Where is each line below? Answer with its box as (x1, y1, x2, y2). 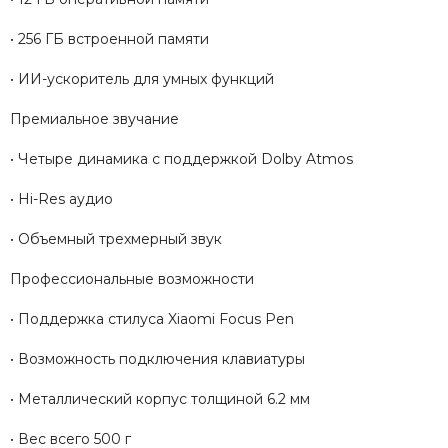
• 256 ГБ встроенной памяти (10, 30, 209, 49)
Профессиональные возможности (10, 270, 254, 289)
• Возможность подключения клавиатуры (10, 350, 305, 369)
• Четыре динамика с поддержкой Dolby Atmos (10, 150, 353, 169)
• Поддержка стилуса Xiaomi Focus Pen (10, 310, 294, 329)
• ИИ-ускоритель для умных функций (10, 70, 274, 89)
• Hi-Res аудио (10, 190, 113, 209)
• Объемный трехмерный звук (10, 230, 222, 249)
